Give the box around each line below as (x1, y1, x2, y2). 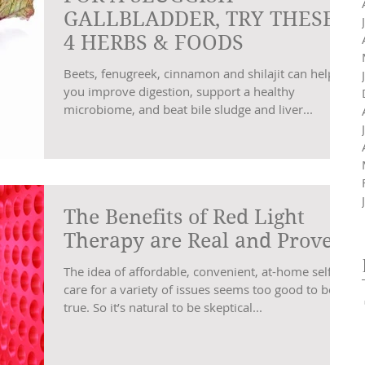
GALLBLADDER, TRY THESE (64, 7, 336, 32)
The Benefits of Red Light (64, 204, 305, 229)
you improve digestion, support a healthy (64, 83, 295, 100)
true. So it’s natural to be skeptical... (64, 298, 262, 315)
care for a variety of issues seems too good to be (64, 280, 335, 297)
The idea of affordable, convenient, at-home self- (64, 262, 336, 279)
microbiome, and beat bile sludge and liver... (64, 101, 313, 118)
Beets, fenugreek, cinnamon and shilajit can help (64, 65, 335, 82)
